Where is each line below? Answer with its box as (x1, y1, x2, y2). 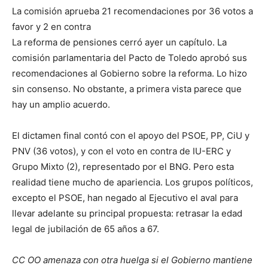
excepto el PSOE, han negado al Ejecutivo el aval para (12, 192, 238, 204)
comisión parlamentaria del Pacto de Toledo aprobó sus (12, 52, 247, 64)
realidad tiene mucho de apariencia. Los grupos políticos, (12, 176, 253, 188)
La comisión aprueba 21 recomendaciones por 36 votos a (12, 5, 253, 17)
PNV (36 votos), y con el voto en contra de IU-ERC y (12, 145, 231, 157)
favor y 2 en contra (12, 21, 91, 33)
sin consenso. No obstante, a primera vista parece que (12, 83, 242, 95)
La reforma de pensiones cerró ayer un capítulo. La (12, 36, 227, 48)
